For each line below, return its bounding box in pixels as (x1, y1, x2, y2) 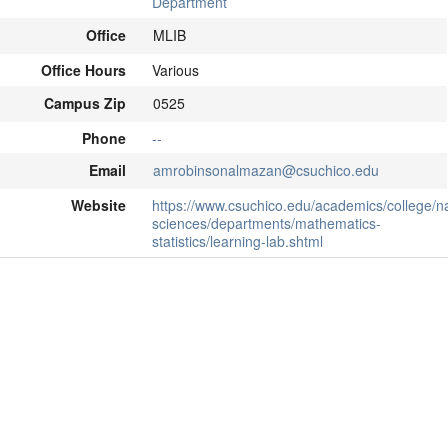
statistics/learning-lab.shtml (152, 231, 324, 252)
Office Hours (40, 60, 126, 81)
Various (152, 60, 200, 81)
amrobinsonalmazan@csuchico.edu (152, 160, 379, 181)
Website (70, 195, 126, 216)
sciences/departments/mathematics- (152, 213, 382, 234)
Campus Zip (44, 92, 127, 113)
